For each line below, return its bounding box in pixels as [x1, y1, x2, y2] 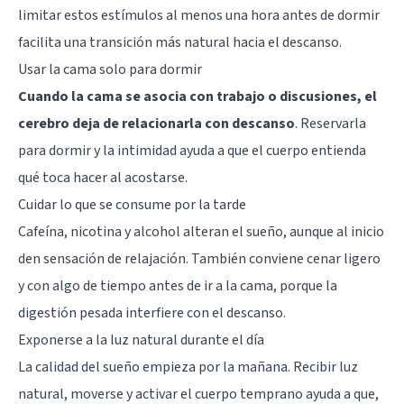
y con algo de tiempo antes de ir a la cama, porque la [18, 275, 337, 296]
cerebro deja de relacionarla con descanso [18, 113, 295, 133]
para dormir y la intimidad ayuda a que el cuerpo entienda [18, 140, 366, 161]
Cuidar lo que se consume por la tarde [18, 194, 246, 215]
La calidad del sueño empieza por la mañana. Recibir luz [18, 356, 358, 377]
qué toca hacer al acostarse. [18, 167, 188, 188]
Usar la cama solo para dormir [18, 59, 202, 79]
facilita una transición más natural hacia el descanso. [18, 32, 342, 52]
